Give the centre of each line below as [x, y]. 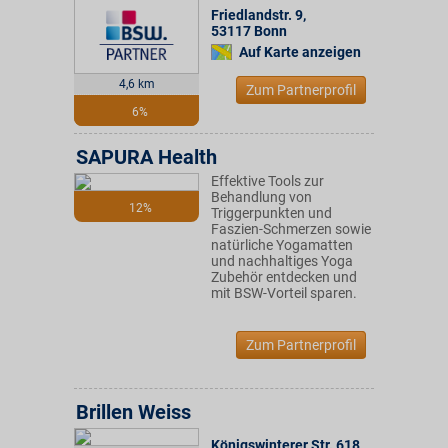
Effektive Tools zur [267, 181]
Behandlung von [261, 197]
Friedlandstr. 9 [257, 15]
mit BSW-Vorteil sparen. [284, 293]
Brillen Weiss [133, 412]
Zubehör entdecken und [284, 277]
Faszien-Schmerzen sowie [291, 229]
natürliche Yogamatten [282, 245]
